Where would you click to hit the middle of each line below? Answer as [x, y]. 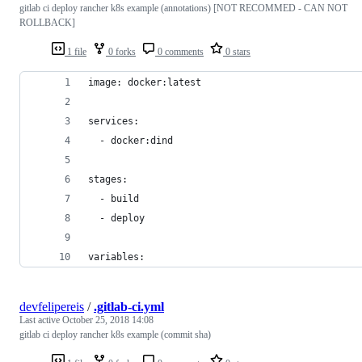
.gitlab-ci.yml [129, 306]
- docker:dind [130, 140]
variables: [116, 257]
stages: [108, 179]
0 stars [237, 51]
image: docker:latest [145, 82]
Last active [41, 320]
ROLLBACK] [47, 22]
